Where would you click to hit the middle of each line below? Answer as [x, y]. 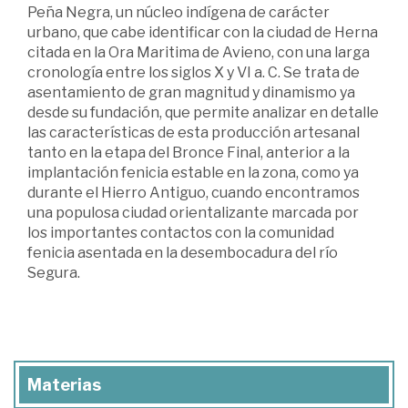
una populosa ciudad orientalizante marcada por [193, 212]
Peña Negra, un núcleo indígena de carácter [178, 12]
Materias [64, 384]
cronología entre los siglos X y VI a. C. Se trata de [194, 72]
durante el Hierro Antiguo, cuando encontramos [194, 192]
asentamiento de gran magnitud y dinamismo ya [191, 92]
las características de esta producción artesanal [194, 132]
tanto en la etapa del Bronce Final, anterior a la [189, 152]
